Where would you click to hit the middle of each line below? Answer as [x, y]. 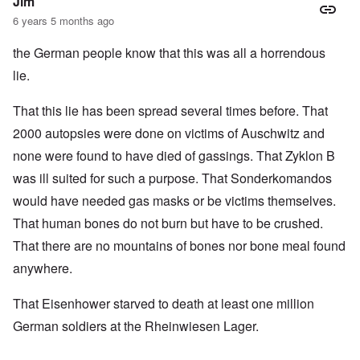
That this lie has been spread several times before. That [170, 111]
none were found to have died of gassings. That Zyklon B [174, 156]
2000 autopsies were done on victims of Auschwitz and [169, 133]
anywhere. [44, 268]
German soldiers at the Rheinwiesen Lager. [136, 326]
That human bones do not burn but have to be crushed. [168, 223]
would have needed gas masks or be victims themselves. [174, 201]
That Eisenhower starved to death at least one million [164, 304]
